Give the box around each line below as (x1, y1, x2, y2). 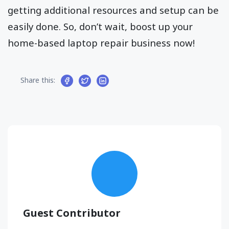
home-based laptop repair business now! (8, 36, 195, 49)
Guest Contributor (23, 205, 121, 220)
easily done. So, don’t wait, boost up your (8, 19, 193, 33)
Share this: (20, 75, 55, 85)
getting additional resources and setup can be (8, 3, 219, 16)
